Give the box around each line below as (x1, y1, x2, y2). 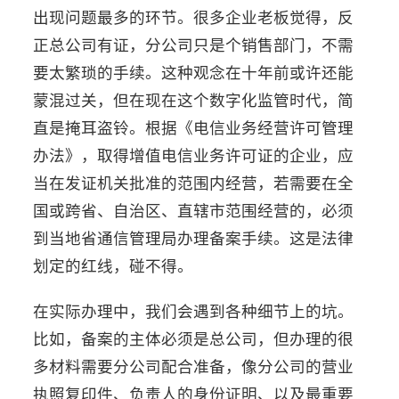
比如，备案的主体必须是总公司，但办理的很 (33, 327, 354, 349)
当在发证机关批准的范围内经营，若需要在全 (33, 171, 354, 193)
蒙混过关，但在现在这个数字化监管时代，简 (33, 88, 354, 110)
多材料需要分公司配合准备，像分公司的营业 (33, 354, 354, 377)
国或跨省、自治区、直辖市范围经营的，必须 (33, 199, 354, 221)
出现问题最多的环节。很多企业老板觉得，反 (33, 5, 354, 28)
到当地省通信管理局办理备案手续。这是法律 (33, 226, 354, 248)
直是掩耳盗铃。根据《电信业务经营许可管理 (33, 116, 354, 138)
